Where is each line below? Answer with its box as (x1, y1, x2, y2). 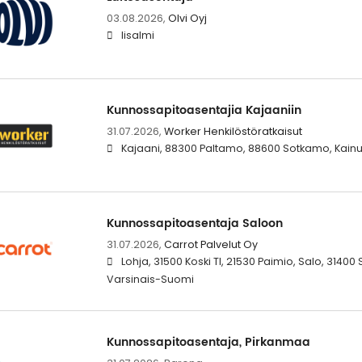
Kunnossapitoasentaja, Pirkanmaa (106, 332, 310, 351)
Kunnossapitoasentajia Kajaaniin (106, 100, 301, 120)
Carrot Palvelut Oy (163, 237, 258, 251)
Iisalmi (120, 27, 154, 42)
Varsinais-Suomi (106, 271, 194, 286)
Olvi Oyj (167, 11, 207, 25)
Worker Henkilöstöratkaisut (163, 124, 302, 138)
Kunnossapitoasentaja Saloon (106, 213, 283, 233)
